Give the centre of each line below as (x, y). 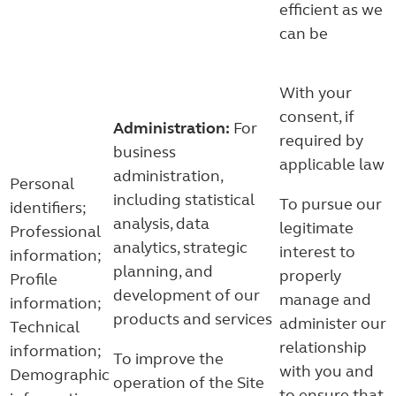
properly (310, 276)
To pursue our (331, 204)
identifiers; (48, 208)
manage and (325, 300)
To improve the (168, 359)
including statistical (184, 200)
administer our (333, 324)
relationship (323, 347)
